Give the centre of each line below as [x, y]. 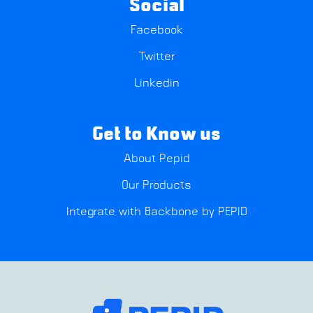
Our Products [156, 185]
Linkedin [156, 83]
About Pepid [156, 159]
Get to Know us [156, 135]
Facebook [156, 30]
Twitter [156, 57]
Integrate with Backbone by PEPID [156, 212]
